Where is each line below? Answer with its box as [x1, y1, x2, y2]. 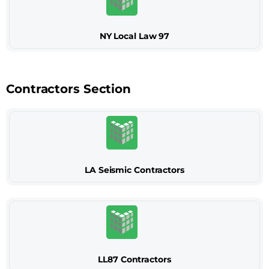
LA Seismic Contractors [85, 165, 184, 175]
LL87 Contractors [98, 254, 171, 265]
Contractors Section [6, 82, 131, 96]
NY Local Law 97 [99, 31, 170, 41]
